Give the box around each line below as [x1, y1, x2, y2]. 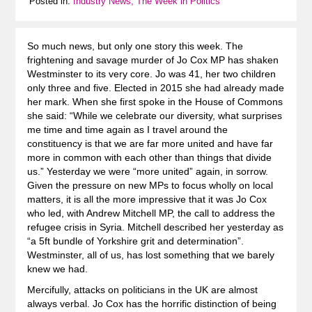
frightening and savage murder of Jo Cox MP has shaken [26, 54, 279, 65]
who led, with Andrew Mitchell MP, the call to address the [26, 207, 275, 219]
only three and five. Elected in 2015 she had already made [26, 81, 284, 93]
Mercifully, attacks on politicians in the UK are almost [26, 283, 258, 295]
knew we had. [26, 263, 88, 274]
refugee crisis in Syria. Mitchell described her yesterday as [26, 221, 283, 233]
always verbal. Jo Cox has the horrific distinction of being [26, 297, 276, 309]
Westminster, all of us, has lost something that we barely [26, 249, 274, 260]
